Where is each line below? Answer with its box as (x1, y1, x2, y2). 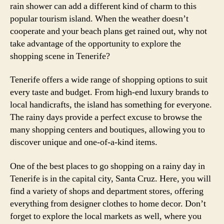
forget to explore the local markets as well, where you (10, 210, 201, 222)
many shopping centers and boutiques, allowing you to (10, 124, 205, 135)
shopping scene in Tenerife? (10, 50, 110, 62)
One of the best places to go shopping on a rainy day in (10, 160, 205, 172)
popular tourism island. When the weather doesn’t (10, 12, 188, 24)
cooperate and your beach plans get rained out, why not (10, 25, 207, 37)
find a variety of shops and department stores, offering (10, 185, 203, 197)
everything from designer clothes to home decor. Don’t (10, 197, 206, 209)
